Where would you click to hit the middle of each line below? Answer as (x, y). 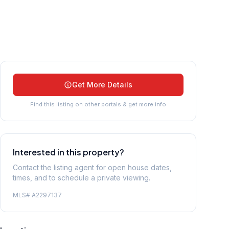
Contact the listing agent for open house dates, (92, 167)
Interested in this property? (68, 152)
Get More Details (102, 84)
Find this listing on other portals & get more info (98, 104)
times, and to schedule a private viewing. (82, 177)
